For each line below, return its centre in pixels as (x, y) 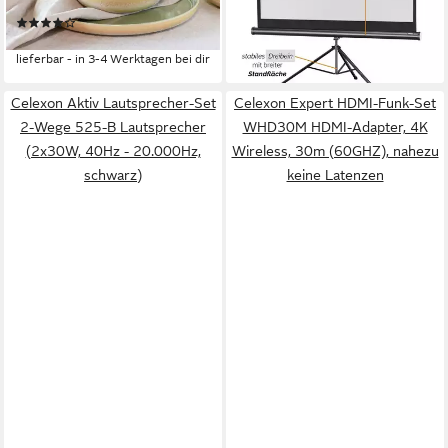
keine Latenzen (335, 175)
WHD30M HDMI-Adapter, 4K (335, 127)
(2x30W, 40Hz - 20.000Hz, (113, 151)
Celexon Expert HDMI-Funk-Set (335, 103)
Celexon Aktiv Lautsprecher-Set (113, 103)
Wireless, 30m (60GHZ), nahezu (335, 151)
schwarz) (113, 175)
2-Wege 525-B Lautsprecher (113, 127)
